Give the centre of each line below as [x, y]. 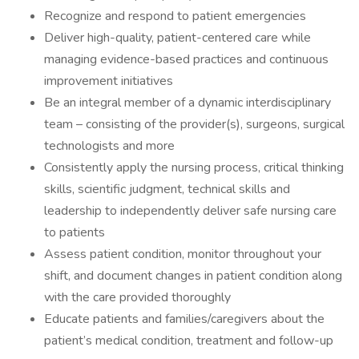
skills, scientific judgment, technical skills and [167, 189]
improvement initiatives [110, 81]
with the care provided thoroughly [139, 297]
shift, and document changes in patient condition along [193, 276]
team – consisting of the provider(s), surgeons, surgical [194, 124]
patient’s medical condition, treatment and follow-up [189, 341]
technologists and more [111, 146]
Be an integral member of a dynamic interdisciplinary [188, 103]
